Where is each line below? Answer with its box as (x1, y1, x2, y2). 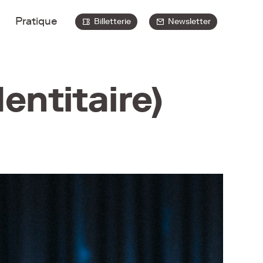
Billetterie (90, 16, 131, 26)
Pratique (15, 15, 58, 28)
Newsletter (164, 16, 211, 26)
